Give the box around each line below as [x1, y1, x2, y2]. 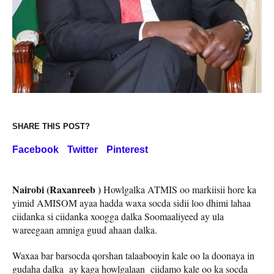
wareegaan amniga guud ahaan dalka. [12, 223, 157, 236]
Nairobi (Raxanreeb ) [12, 182, 103, 196]
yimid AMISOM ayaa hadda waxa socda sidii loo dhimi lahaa [12, 196, 251, 209]
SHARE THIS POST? [12, 121, 90, 131]
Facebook [12, 144, 59, 155]
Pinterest [106, 144, 148, 155]
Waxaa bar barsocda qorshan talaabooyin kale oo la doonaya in [12, 248, 254, 262]
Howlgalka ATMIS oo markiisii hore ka [103, 182, 256, 196]
